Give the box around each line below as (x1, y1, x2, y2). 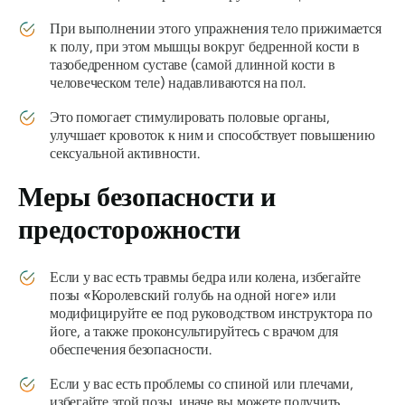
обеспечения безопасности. (50, 341, 212, 359)
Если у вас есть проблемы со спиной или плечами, (50, 375, 353, 393)
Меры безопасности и (18, 180, 276, 214)
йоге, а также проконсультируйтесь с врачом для (50, 323, 338, 341)
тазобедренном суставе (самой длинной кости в (50, 56, 335, 74)
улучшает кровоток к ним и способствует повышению (50, 127, 375, 145)
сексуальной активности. (50, 145, 200, 163)
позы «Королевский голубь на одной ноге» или (50, 287, 336, 305)
